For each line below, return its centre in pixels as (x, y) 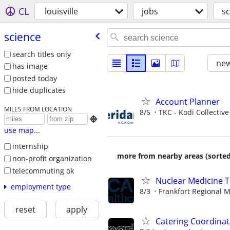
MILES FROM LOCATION (38, 109)
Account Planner (188, 102)
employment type (41, 187)
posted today (34, 78)
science (22, 37)
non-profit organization (52, 158)
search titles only (41, 54)
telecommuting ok (43, 170)
